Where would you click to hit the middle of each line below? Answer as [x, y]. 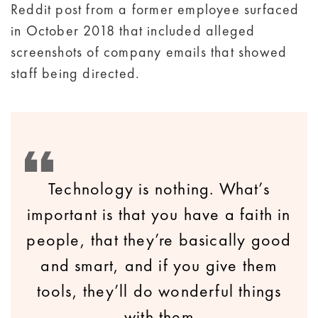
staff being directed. [76, 73]
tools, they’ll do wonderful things [159, 291]
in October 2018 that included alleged [133, 31]
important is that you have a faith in [159, 214]
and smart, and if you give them [159, 265]
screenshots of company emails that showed [149, 52]
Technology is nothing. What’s [159, 189]
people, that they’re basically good [159, 240]
